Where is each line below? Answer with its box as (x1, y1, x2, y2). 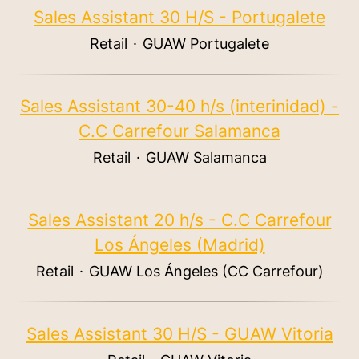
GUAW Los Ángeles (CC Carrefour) (88, 263, 324, 280)
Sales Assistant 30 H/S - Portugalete (34, 7, 325, 27)
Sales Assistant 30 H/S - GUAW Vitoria (26, 324, 333, 344)
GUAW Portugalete (143, 35, 269, 52)
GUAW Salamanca (145, 149, 267, 166)
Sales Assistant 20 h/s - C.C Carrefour (27, 210, 332, 230)
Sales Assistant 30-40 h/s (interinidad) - (20, 96, 339, 116)
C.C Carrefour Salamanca (79, 121, 280, 141)
